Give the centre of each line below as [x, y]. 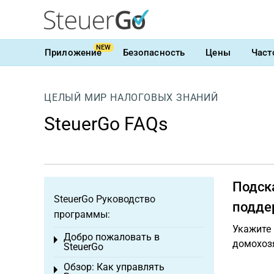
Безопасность [154, 52]
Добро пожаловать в [112, 237]
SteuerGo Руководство [105, 199]
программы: [82, 214]
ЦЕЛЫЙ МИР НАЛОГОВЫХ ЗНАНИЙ [131, 98]
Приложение [73, 52]
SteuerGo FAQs [106, 124]
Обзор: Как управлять [114, 267]
